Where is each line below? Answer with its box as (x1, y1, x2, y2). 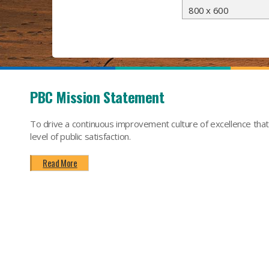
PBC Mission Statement (30, 86, 165, 107)
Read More (43, 156, 77, 169)
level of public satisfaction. (30, 130, 131, 142)
